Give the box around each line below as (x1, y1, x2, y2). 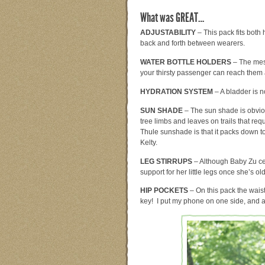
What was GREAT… (140, 9, 204, 25)
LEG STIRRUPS (140, 157, 192, 166)
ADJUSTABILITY (140, 28, 196, 37)
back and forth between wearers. (140, 38, 245, 47)
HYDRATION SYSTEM (140, 87, 213, 96)
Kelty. (140, 138, 157, 147)
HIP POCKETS (140, 186, 188, 195)
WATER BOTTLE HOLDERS (140, 57, 231, 66)
